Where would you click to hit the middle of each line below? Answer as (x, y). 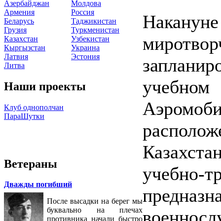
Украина (85, 47)
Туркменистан (95, 30)
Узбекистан (90, 38)
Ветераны (31, 164)
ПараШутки (24, 116)
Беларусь (19, 21)
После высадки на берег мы (95, 201)
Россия (83, 12)
